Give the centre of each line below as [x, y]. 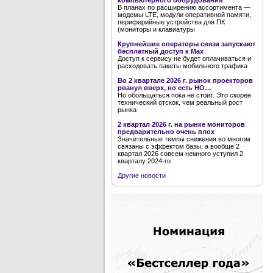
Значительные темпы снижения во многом [184, 139]
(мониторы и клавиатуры [156, 29]
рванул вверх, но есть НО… [165, 88]
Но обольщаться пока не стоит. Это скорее [184, 95]
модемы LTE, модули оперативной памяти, [184, 15]
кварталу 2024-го [144, 161]
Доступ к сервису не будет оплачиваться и [184, 58]
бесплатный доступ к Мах [161, 51]
